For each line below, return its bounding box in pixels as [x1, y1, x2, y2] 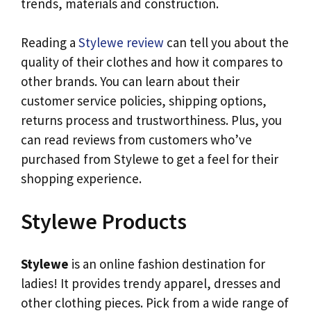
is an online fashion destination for [69, 255, 265, 273]
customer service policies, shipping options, [21, 92, 267, 110]
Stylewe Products [21, 207, 187, 235]
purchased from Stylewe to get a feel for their [21, 151, 278, 168]
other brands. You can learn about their [21, 73, 239, 90]
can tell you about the [164, 34, 289, 51]
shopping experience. [21, 170, 142, 187]
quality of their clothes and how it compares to [21, 53, 283, 71]
